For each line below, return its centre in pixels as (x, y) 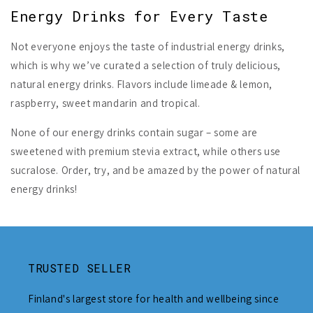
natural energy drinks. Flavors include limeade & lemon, (142, 84)
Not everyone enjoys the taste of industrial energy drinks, (148, 46)
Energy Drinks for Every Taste (139, 16)
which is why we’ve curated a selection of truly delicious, (146, 65)
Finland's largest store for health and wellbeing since (154, 298)
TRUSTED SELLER (80, 268)
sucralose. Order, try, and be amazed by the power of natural (156, 170)
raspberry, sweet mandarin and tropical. (105, 103)
